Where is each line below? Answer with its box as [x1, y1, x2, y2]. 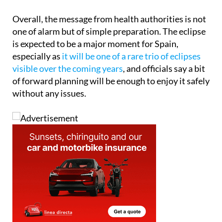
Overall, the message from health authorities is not [12, 13, 206, 24]
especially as [12, 50, 62, 61]
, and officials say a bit [123, 62, 205, 74]
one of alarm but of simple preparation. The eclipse [12, 25, 206, 37]
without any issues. [12, 87, 86, 99]
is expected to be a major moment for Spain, [12, 38, 178, 49]
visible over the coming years [12, 62, 123, 74]
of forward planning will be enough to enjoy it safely [12, 75, 210, 86]
